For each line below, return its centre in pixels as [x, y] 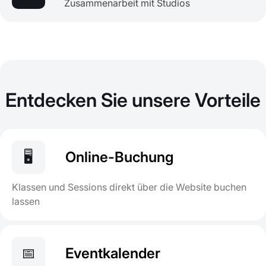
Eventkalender [113, 254]
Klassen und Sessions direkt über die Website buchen [129, 187]
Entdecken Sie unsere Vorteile [133, 100]
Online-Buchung [120, 157]
